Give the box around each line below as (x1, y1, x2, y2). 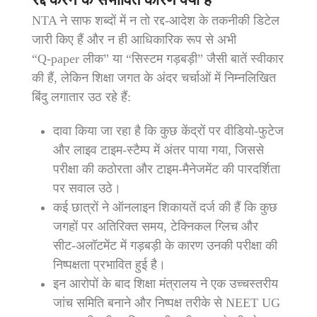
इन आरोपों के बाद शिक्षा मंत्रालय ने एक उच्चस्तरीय (53, 276, 278, 291)
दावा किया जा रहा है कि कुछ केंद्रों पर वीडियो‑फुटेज (53, 123, 284, 138)
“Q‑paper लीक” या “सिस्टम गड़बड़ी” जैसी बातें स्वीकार (32, 51, 284, 66)
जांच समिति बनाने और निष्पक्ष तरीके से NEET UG (53, 295, 280, 310)
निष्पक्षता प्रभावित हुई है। (53, 257, 166, 272)
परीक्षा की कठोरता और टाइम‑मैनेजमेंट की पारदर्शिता (53, 161, 280, 176)
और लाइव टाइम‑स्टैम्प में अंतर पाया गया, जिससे (53, 142, 264, 157)
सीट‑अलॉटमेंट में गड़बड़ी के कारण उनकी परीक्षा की (53, 238, 277, 253)
